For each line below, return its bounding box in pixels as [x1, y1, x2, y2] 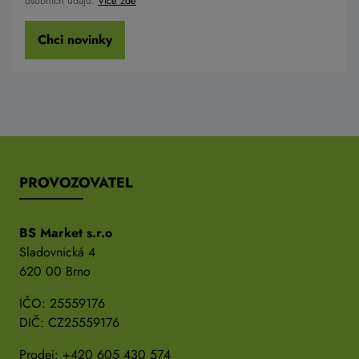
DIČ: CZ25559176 [19, 313, 119, 332]
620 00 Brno [19, 261, 91, 280]
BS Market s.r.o [19, 223, 112, 242]
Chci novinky [38, 30, 112, 49]
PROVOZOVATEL [19, 171, 133, 193]
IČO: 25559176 [19, 293, 105, 313]
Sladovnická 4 [19, 242, 95, 261]
